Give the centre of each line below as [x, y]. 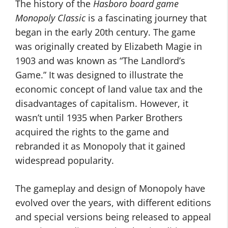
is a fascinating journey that [146, 18]
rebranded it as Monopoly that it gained [100, 146]
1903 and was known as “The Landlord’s [100, 61]
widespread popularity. [65, 160]
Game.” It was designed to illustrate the [99, 75]
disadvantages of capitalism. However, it [102, 103]
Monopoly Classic [50, 18]
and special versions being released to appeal [113, 217]
